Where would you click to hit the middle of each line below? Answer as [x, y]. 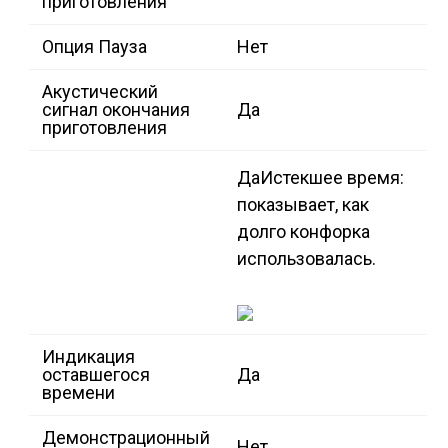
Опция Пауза [94, 47]
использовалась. [306, 259]
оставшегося [96, 375]
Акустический [100, 92]
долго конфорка [303, 232]
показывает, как [303, 205]
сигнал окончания [116, 110]
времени [78, 393]
